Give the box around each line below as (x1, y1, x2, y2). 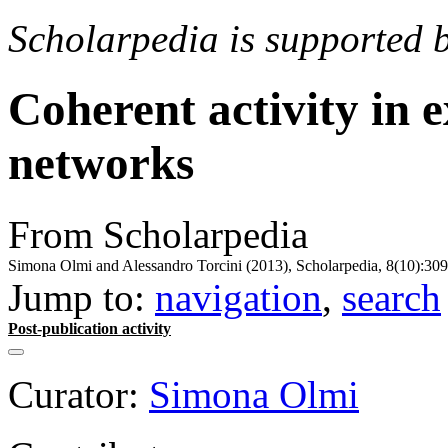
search (342, 275, 441, 319)
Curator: (8, 372, 139, 416)
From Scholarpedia (8, 212, 308, 256)
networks (8, 137, 194, 190)
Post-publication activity (8, 319, 171, 337)
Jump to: (8, 275, 155, 319)
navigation (155, 275, 322, 319)
